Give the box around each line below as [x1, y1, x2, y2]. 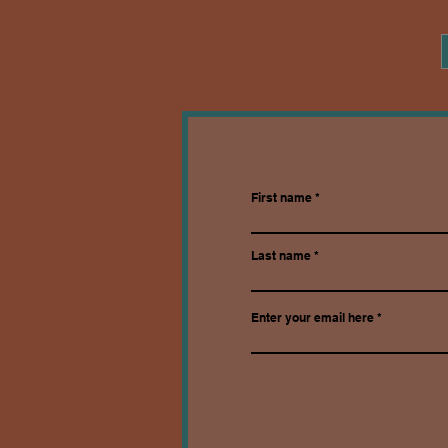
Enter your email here [251, 310, 374, 326]
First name [251, 190, 312, 206]
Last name [251, 248, 311, 264]
